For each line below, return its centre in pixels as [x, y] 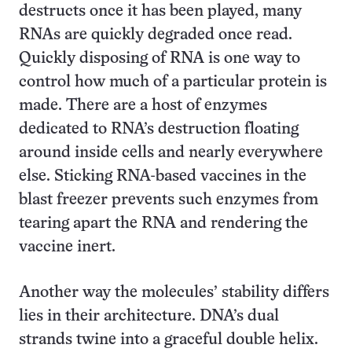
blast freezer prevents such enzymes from [169, 200]
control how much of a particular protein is [173, 82]
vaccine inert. [67, 247]
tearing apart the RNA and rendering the [163, 224]
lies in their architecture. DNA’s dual [149, 316]
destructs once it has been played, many [160, 11]
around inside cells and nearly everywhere [171, 153]
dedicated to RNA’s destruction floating [159, 129]
